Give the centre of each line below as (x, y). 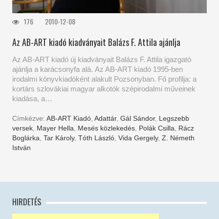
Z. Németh (178, 138)
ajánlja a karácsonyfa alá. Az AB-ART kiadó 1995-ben (98, 69)
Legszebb (174, 119)
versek (22, 128)
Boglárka (26, 138)
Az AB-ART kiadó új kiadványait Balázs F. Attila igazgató (102, 60)
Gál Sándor (138, 119)
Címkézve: (29, 119)
